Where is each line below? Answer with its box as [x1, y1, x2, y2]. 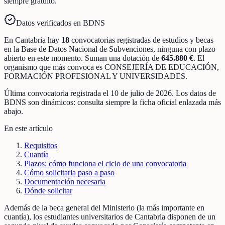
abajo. [4, 106, 23, 116]
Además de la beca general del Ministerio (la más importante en [4, 203, 204, 212]
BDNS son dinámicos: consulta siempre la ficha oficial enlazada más [4, 97, 221, 106]
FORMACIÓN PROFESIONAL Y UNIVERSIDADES [4, 71, 185, 80]
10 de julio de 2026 [110, 88, 172, 97]
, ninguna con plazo [153, 44, 215, 53]
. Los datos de [172, 88, 216, 97]
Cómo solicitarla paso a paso [24, 168, 115, 177]
